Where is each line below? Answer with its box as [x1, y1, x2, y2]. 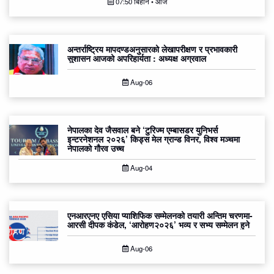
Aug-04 [128, 163, 152, 173]
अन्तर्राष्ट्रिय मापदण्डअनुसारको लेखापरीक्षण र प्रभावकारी [67, 43, 237, 56]
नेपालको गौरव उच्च [67, 142, 124, 155]
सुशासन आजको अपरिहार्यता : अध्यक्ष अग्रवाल [67, 52, 206, 65]
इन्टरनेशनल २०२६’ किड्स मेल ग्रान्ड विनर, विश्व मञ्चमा [67, 133, 240, 146]
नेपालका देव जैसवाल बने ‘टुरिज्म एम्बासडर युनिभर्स [67, 124, 218, 136]
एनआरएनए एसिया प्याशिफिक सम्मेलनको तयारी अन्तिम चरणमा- [67, 209, 253, 222]
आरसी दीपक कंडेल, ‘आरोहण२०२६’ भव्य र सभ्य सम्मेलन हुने [67, 218, 250, 231]
